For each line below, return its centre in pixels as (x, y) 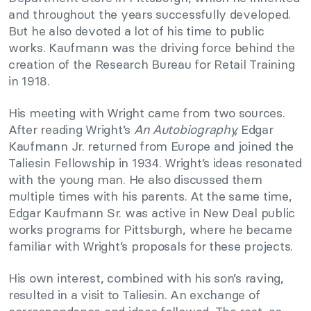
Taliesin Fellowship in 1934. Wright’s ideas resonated (155, 163)
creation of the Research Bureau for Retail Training (152, 65)
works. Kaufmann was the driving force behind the (152, 48)
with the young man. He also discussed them (135, 180)
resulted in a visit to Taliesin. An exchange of (134, 295)
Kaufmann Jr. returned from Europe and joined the (151, 146)
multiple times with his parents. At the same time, (150, 196)
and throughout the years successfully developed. (150, 15)
